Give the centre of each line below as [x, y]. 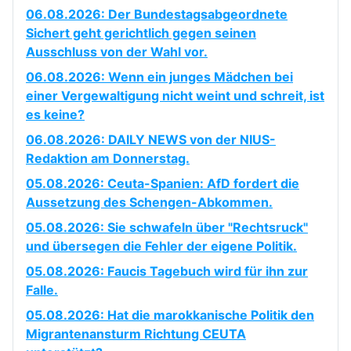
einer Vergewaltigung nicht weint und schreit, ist [175, 96]
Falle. [42, 290]
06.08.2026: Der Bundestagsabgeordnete [157, 14]
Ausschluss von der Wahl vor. [117, 52]
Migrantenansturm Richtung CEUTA [136, 334]
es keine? [55, 115]
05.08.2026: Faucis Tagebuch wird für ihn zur [167, 271]
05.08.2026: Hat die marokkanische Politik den [170, 315]
